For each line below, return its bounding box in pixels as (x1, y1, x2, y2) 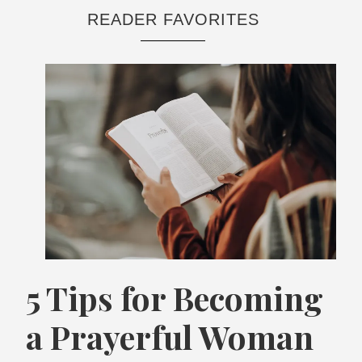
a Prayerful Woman (26, 314, 314, 358)
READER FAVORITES (86, 11, 259, 29)
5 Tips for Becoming (26, 276, 324, 319)
